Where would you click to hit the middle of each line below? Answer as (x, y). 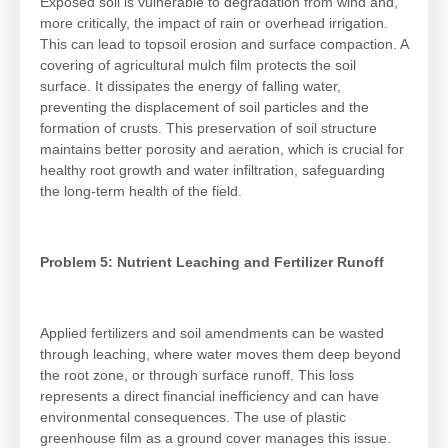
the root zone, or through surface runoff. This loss (197, 374)
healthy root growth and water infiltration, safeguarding (212, 170)
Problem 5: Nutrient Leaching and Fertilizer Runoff (212, 262)
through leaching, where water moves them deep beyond (220, 353)
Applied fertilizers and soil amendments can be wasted (212, 332)
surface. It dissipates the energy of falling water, (190, 86)
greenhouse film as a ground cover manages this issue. (215, 437)
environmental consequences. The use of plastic (193, 416)
